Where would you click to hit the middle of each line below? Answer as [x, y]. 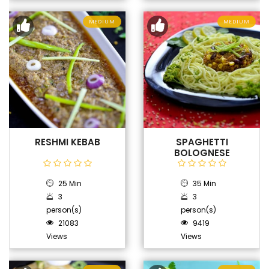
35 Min [204, 183]
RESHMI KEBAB [67, 142]
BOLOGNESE [202, 153]
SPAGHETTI [202, 142]
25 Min [69, 183]
